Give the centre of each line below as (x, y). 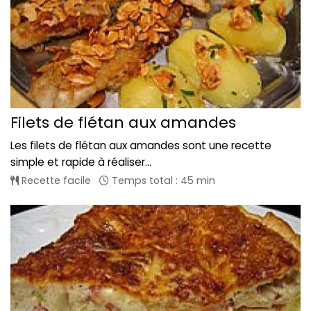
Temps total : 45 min (162, 180)
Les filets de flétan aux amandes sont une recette (141, 145)
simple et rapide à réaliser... (81, 162)
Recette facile (55, 180)
